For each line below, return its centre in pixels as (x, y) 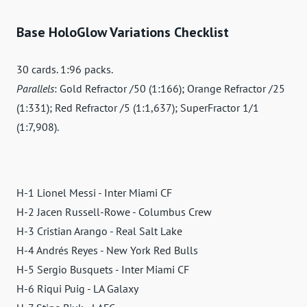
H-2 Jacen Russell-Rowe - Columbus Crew (114, 211)
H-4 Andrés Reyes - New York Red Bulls (107, 250)
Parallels (35, 88)
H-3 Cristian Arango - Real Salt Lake (99, 231)
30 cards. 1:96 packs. (65, 69)
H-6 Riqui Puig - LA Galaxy (77, 288)
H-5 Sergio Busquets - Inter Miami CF (103, 269)
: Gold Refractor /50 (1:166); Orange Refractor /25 (170, 88)
